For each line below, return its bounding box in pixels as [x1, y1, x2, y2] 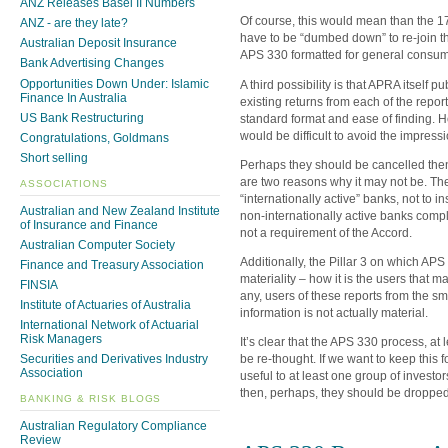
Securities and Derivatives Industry [20, 352, 208, 367]
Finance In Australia [20, 90, 127, 105]
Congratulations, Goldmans [20, 130, 169, 145]
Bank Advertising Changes [20, 56, 164, 71]
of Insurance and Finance [20, 217, 158, 232]
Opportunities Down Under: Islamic [20, 76, 209, 91]
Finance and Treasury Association [20, 257, 204, 272]
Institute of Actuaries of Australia [20, 297, 191, 312]
